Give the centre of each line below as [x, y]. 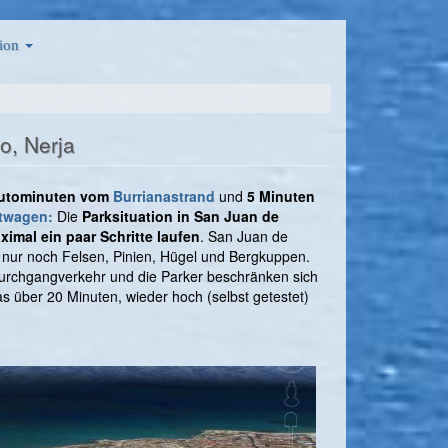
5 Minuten [281, 196]
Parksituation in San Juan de [180, 216]
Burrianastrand [164, 196]
